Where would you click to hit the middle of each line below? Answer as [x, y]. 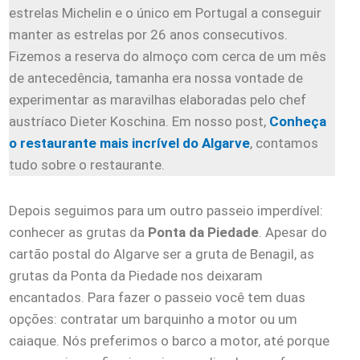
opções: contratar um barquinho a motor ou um [153, 319]
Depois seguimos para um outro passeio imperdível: [166, 210]
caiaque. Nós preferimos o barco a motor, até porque [169, 340]
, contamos [284, 143]
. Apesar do [293, 232]
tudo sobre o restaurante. [87, 164]
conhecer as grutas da [78, 232]
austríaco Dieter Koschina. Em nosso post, [139, 121]
